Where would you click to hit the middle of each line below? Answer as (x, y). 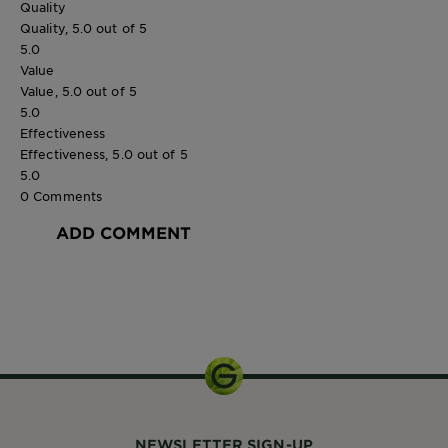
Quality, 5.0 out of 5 (84, 27)
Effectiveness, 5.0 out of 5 (104, 153)
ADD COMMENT (123, 231)
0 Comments (61, 195)
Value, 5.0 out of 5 (78, 90)
